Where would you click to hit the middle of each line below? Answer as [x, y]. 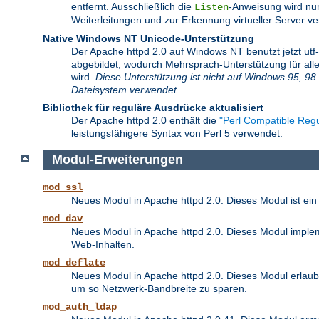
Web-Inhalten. [103, 245]
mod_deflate [74, 263]
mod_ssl [63, 188]
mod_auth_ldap [80, 307]
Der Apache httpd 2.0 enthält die [145, 120]
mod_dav [63, 219]
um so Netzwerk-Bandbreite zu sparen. [159, 289]
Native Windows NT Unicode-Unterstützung [148, 38]
